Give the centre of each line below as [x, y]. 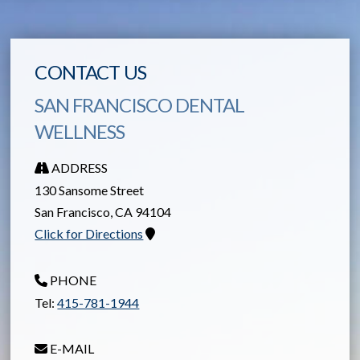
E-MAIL [71, 348]
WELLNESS [80, 131]
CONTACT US [90, 72]
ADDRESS [79, 167]
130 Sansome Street [90, 190]
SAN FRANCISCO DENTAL [140, 104]
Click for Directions [89, 233]
